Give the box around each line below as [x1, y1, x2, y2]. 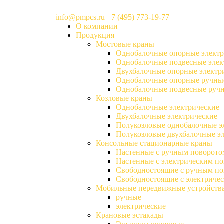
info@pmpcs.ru [56, 13, 105, 21]
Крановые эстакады [96, 211, 163, 219]
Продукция [76, 31, 114, 39]
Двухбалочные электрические [116, 112, 217, 120]
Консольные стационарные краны [96, 139, 212, 147]
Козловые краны [96, 94, 152, 102]
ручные [116, 193, 141, 201]
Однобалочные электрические [116, 103, 219, 111]
